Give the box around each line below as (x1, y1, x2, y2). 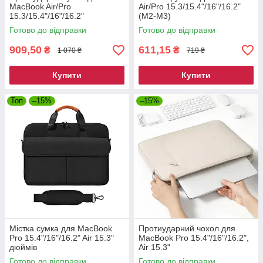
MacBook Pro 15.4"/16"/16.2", (139, 233, 249, 243)
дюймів (9, 242, 37, 252)
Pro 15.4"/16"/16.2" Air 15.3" (9, 233, 114, 243)
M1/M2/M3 (9, 21, 49, 31)
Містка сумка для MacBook (9, 224, 112, 234)
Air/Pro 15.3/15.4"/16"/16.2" (139, 2, 241, 12)
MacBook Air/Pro (9, 2, 71, 12)
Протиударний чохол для (139, 224, 235, 234)
